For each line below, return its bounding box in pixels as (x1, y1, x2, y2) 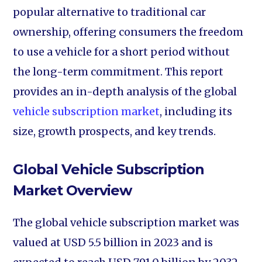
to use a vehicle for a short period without (13, 45, 230, 58)
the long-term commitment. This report (13, 65, 224, 78)
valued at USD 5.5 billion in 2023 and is (13, 236, 213, 249)
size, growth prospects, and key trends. (13, 125, 216, 138)
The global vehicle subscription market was (13, 216, 240, 229)
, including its (160, 105, 233, 118)
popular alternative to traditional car (13, 5, 206, 19)
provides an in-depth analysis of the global (13, 85, 237, 98)
